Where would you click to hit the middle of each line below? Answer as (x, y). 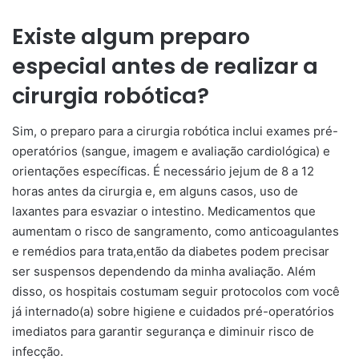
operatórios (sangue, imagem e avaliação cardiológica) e (171, 151)
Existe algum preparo (131, 36)
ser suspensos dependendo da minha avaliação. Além (164, 271)
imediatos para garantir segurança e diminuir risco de (163, 331)
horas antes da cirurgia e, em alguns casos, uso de (155, 191)
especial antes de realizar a (165, 66)
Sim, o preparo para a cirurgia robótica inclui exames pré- (175, 131)
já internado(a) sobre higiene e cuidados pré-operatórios (173, 311)
